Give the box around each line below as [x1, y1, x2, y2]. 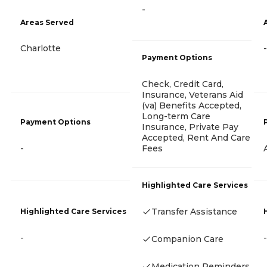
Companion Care [151, 233, 223, 244]
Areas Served [20, 17, 74, 27]
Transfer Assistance [151, 206, 237, 217]
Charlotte [20, 42, 61, 54]
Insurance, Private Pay [142, 121, 238, 132]
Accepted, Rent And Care [142, 132, 250, 143]
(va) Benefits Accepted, [142, 100, 241, 111]
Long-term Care [142, 110, 210, 122]
